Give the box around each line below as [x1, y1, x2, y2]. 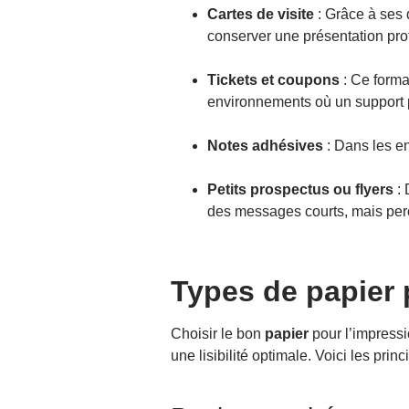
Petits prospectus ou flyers [207, 181, 393, 197]
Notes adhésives [207, 137, 323, 153]
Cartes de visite [207, 5, 314, 22]
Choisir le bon [171, 325, 265, 341]
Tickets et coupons [207, 71, 340, 88]
